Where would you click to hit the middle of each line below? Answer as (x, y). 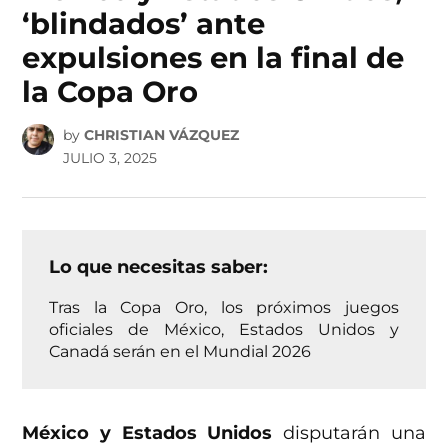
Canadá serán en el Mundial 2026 (180, 350)
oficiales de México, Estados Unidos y (224, 328)
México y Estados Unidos (152, 432)
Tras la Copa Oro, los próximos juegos (224, 306)
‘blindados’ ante (144, 24)
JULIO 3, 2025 (109, 157)
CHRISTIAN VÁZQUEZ (161, 134)
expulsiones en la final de (213, 58)
